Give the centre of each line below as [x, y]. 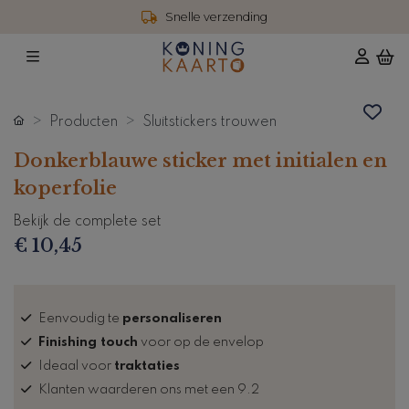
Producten [84, 122]
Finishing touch [88, 342]
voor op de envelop [201, 342]
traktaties [147, 366]
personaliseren [172, 318]
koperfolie [65, 188]
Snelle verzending [216, 17]
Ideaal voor [76, 366]
